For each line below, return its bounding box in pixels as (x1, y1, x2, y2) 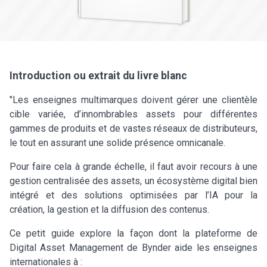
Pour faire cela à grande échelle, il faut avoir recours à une (10, 160, 257, 172)
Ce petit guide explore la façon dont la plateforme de (10, 227, 257, 239)
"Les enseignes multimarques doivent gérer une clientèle (10, 94, 257, 105)
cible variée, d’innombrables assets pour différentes (10, 108, 257, 120)
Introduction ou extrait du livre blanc (10, 69, 187, 82)
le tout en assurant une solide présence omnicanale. (10, 136, 225, 148)
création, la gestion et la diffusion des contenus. (10, 203, 209, 215)
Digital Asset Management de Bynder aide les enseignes (10, 241, 257, 253)
